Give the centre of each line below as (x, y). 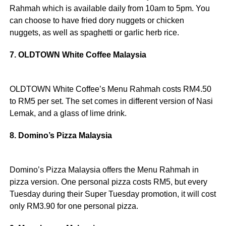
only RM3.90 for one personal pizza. (74, 206)
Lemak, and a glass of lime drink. (68, 114)
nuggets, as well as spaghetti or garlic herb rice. (94, 33)
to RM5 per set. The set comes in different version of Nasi (111, 101)
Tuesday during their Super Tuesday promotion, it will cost (112, 194)
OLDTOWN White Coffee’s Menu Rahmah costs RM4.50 (110, 89)
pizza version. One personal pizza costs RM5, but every (108, 182)
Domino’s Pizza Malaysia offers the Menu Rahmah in (104, 170)
